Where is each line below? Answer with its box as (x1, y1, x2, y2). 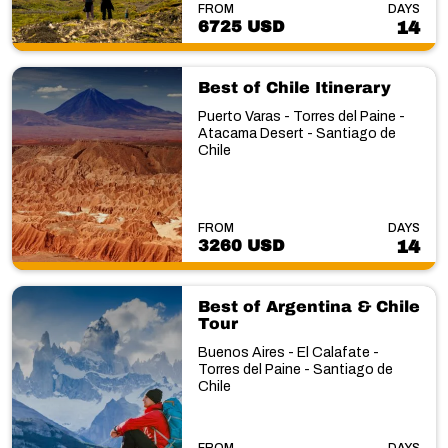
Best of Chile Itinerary (197, 78, 391, 96)
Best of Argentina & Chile (197, 298, 420, 315)
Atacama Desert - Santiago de (197, 125, 396, 141)
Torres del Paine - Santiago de (197, 362, 393, 377)
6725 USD (197, 17, 284, 35)
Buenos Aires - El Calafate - (197, 345, 379, 360)
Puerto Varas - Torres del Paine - (197, 108, 405, 124)
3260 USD (197, 237, 284, 254)
